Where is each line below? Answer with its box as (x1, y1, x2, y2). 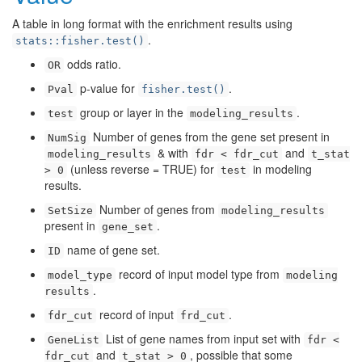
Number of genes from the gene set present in (90, 128, 330, 145)
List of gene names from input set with (103, 330, 304, 347)
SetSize (48, 204, 93, 217)
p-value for (77, 80, 138, 96)
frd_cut (180, 309, 225, 322)
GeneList (48, 334, 99, 346)
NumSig (48, 132, 86, 144)
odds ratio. (64, 56, 121, 72)
